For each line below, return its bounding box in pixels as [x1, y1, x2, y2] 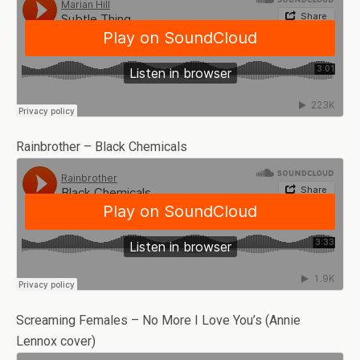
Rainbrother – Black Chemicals [16, 139, 187, 154]
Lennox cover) [16, 333, 96, 349]
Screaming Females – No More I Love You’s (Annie [16, 313, 301, 328]
